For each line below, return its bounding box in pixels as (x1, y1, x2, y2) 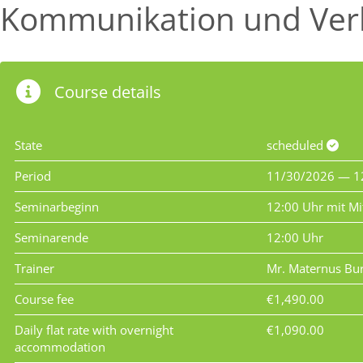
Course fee (15, 291, 74, 307)
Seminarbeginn (15, 199, 99, 215)
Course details (54, 81, 161, 103)
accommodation (15, 339, 105, 355)
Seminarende (15, 229, 88, 246)
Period (15, 168, 51, 184)
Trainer (15, 260, 54, 276)
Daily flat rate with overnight (15, 322, 173, 338)
